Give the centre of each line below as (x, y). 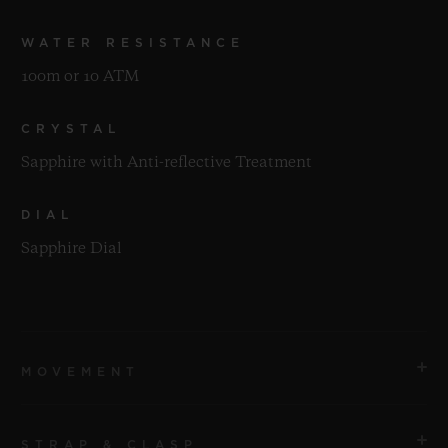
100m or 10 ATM (80, 76)
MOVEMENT (80, 371)
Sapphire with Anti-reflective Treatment (166, 162)
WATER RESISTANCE (133, 42)
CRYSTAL (71, 128)
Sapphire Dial (71, 248)
